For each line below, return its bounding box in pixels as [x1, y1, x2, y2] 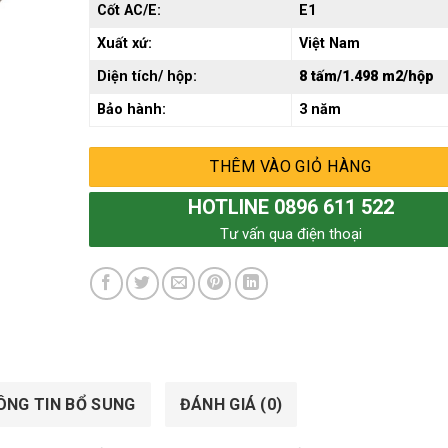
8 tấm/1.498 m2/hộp [298, 67, 434, 85]
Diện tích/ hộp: [96, 67, 197, 85]
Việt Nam [298, 34, 360, 52]
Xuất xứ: [96, 34, 152, 52]
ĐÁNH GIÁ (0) [179, 394, 283, 414]
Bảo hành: [96, 100, 166, 118]
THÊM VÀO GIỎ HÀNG [210, 156, 372, 176]
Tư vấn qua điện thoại [219, 224, 362, 243]
